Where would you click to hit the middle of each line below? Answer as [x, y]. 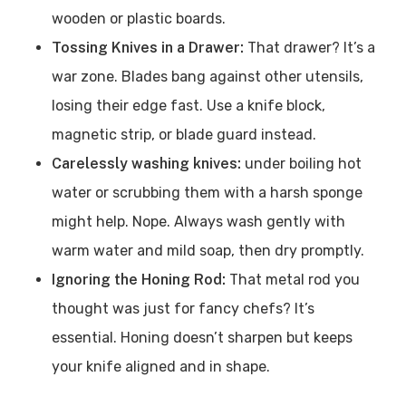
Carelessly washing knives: [148, 164]
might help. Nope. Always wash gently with [198, 222]
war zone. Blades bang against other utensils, [207, 77]
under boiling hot [303, 164]
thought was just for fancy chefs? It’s [183, 309]
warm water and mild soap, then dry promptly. [209, 251]
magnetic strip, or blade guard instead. [184, 135]
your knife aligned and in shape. [160, 367]
